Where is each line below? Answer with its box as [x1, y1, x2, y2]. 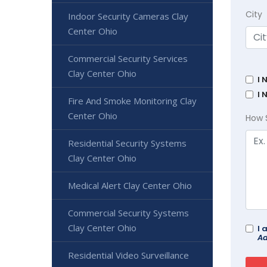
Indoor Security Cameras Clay [68, 10, 188, 22]
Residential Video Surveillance [68, 249, 189, 261]
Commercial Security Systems [68, 207, 189, 219]
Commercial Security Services [68, 52, 188, 64]
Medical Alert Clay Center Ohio [68, 179, 192, 191]
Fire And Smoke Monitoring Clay [68, 95, 197, 107]
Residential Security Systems [68, 137, 187, 149]
